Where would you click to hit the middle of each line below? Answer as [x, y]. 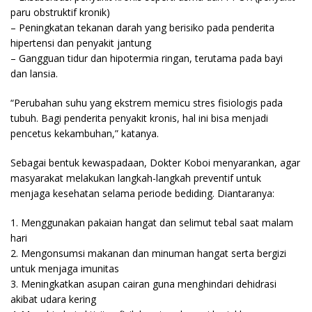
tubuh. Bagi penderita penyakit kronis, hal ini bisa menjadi [139, 118]
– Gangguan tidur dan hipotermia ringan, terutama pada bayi [147, 58]
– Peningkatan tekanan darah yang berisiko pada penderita [142, 27]
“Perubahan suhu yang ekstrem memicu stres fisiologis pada [147, 102]
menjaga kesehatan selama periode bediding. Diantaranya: [142, 193]
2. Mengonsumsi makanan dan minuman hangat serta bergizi [148, 253]
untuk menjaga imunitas [65, 268]
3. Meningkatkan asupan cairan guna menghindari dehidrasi [143, 283]
